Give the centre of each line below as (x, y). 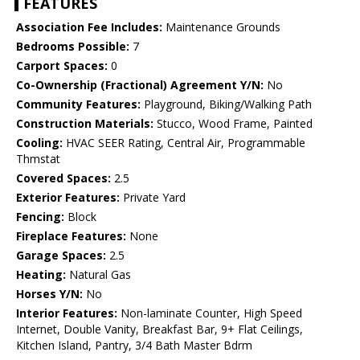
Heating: (41, 275)
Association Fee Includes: (89, 27)
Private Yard (153, 198)
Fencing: (40, 217)
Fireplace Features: (71, 236)
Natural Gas (98, 275)
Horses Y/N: (49, 294)
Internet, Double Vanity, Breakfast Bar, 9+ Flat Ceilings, (160, 329)
